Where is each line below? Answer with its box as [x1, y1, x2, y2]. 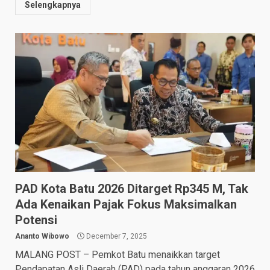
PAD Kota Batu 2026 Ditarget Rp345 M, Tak [15, 181, 248, 196]
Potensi [15, 212, 57, 227]
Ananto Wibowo [15, 231, 69, 240]
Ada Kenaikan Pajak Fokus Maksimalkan [15, 196, 237, 212]
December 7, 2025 [84, 231, 147, 240]
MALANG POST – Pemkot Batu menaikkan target [15, 248, 220, 260]
